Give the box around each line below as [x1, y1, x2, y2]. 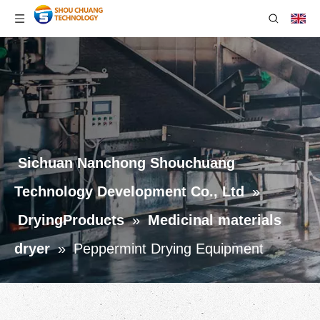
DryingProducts [18, 212, 124, 228]
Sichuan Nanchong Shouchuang [18, 155, 235, 171]
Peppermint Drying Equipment [74, 241, 264, 256]
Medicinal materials [148, 212, 281, 228]
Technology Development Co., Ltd [14, 184, 244, 199]
